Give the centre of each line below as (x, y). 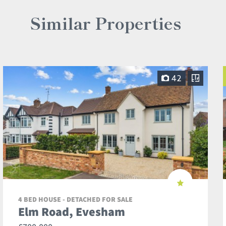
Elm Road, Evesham (72, 212)
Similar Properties (105, 22)
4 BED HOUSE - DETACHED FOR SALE (75, 200)
